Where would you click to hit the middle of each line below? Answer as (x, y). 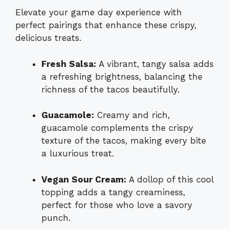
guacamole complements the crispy (117, 128)
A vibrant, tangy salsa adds (155, 64)
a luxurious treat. (78, 154)
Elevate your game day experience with (99, 13)
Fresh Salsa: (69, 64)
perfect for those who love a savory (117, 205)
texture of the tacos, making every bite (124, 141)
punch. (56, 217)
